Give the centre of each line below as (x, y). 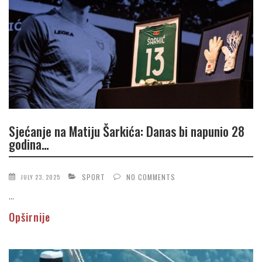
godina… (29, 144)
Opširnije (30, 217)
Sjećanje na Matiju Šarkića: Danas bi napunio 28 (127, 131)
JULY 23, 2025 (41, 177)
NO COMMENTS (151, 177)
